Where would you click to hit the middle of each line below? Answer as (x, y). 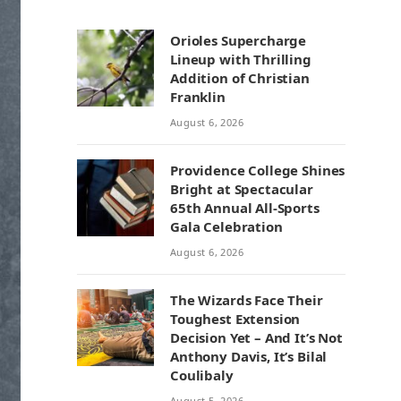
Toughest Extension (235, 319)
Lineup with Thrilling (241, 59)
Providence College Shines (258, 170)
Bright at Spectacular (242, 189)
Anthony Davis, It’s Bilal (249, 356)
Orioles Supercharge (239, 40)
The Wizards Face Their (247, 300)
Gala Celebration (226, 226)
